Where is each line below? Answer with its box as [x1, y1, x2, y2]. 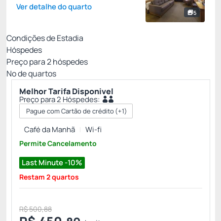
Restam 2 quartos [19, 172, 79, 182]
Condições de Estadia [6, 33, 83, 43]
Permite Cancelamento [19, 139, 97, 148]
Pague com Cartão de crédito [26, 107, 114, 115]
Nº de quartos [6, 68, 56, 79]
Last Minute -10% [22, 157, 82, 168]
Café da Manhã [24, 124, 75, 135]
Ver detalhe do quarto [16, 1, 92, 12]
